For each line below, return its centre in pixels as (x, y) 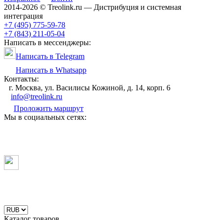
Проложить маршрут (49, 108)
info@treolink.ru (37, 96)
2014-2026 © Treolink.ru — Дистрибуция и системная (93, 7)
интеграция (23, 16)
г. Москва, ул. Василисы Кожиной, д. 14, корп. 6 (90, 87)
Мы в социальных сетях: (45, 117)
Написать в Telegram (50, 56)
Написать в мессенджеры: (47, 42)
